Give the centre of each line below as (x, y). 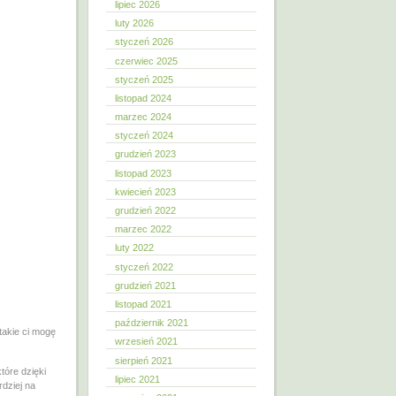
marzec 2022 (143, 229)
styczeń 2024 (144, 136)
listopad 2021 (143, 304)
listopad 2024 (143, 98)
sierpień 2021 (144, 360)
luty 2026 (134, 23)
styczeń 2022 (144, 267)
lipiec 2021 (137, 379)
